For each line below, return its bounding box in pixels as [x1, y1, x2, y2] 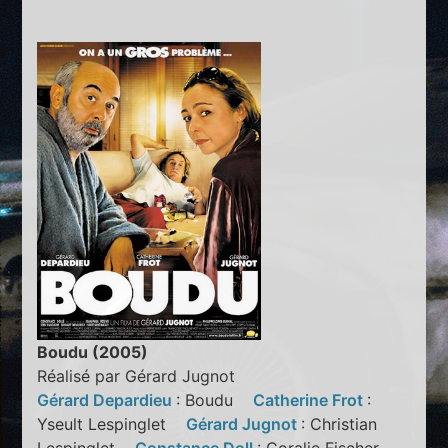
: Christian [301, 414, 378, 435]
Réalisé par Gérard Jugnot [37, 366, 236, 387]
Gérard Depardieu [37, 390, 177, 411]
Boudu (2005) [37, 342, 149, 363]
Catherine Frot [253, 390, 368, 411]
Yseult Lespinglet [37, 414, 187, 435]
